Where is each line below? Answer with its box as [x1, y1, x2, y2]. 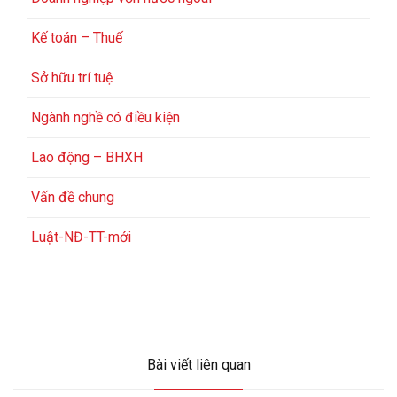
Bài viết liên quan [146, 355, 251, 373]
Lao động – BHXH [31, 149, 143, 167]
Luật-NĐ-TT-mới [31, 229, 131, 246]
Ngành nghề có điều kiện [31, 109, 180, 127]
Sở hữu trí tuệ [31, 69, 113, 87]
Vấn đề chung [31, 189, 114, 206]
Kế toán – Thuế [31, 29, 122, 47]
